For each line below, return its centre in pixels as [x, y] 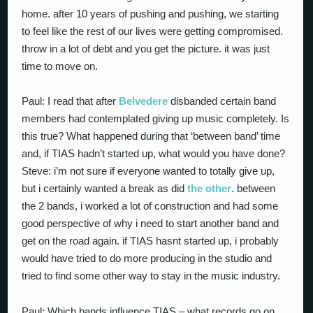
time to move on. [60, 66]
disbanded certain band [222, 101]
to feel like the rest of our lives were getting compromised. [153, 31]
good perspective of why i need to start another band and [151, 223]
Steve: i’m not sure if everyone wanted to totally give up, [148, 171]
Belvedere [144, 101]
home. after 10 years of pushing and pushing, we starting [151, 13]
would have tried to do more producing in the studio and [147, 258]
